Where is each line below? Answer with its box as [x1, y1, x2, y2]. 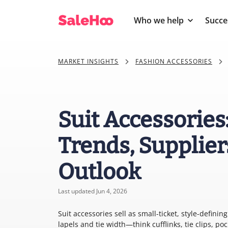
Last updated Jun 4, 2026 [58, 187, 127, 195]
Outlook [58, 159, 141, 185]
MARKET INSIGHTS [58, 57, 119, 66]
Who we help [134, 15, 184, 26]
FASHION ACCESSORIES [135, 57, 212, 66]
